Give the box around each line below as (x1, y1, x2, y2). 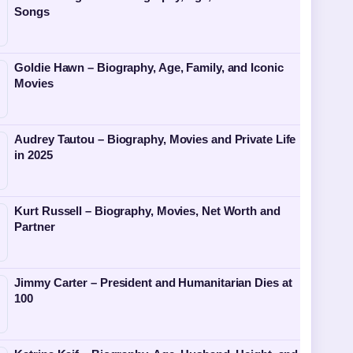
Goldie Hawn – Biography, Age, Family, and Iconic (14, 61, 284, 74)
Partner (14, 220, 55, 233)
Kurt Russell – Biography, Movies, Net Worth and (14, 204, 281, 217)
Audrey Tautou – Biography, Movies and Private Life (14, 132, 296, 146)
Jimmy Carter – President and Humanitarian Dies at (14, 276, 292, 289)
